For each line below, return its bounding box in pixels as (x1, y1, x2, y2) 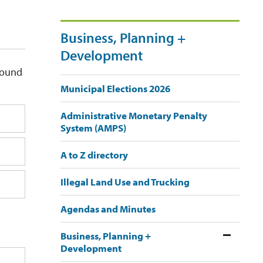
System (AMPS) (60, 122, 126, 134)
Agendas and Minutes (60, 203, 156, 215)
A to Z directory (60, 149, 128, 161)
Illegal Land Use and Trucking (60, 176, 190, 188)
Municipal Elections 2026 (60, 82, 170, 95)
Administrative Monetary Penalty (60, 109, 207, 122)
